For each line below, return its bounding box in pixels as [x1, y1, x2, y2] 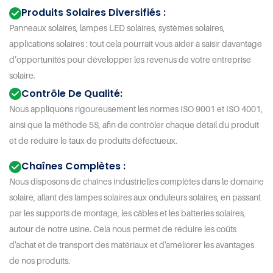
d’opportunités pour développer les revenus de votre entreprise [9, 54, 251, 65]
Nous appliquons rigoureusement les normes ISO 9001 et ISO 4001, [9, 103, 263, 114]
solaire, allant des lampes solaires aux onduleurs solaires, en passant [9, 192, 261, 203]
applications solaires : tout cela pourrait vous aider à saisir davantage [9, 38, 262, 49]
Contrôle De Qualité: [21, 86, 122, 101]
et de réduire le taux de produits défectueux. [9, 135, 177, 146]
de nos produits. [9, 255, 70, 266]
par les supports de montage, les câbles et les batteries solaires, [9, 208, 246, 219]
